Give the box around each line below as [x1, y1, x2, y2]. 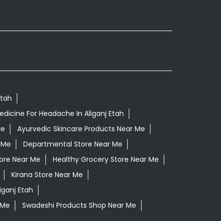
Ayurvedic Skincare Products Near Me [17, 123, 145, 134]
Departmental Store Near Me [23, 139, 122, 149]
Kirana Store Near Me [11, 169, 83, 180]
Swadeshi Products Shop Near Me [22, 200, 136, 210]
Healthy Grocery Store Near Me [52, 154, 159, 164]
